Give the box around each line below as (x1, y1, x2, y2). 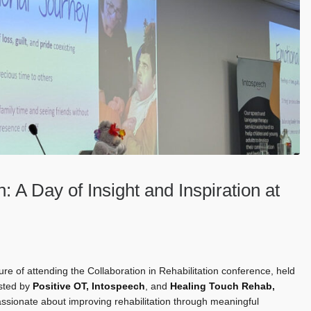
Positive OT (33, 280, 86, 292)
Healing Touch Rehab (170, 280, 272, 292)
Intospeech (92, 280, 145, 292)
